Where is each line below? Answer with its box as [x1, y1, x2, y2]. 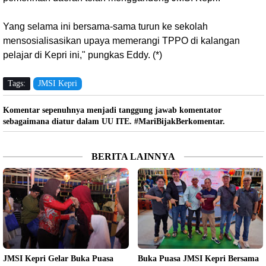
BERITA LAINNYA [91, 151, 175, 161]
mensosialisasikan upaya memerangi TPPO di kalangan [3, 35, 240, 46]
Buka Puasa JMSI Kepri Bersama [137, 254, 259, 263]
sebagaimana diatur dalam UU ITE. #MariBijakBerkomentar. [3, 116, 225, 126]
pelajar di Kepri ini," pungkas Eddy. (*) [3, 49, 162, 60]
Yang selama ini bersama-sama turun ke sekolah [3, 21, 208, 31]
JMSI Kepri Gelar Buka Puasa [3, 254, 113, 263]
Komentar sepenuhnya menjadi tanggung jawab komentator [3, 105, 221, 115]
